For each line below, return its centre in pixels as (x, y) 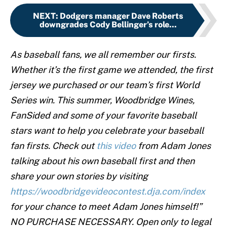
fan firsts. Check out (53, 146)
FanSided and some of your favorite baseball (103, 116)
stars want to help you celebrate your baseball (107, 131)
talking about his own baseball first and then (102, 161)
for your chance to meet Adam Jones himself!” (106, 207)
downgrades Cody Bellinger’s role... (108, 25)
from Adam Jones (173, 146)
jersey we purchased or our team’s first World (105, 85)
